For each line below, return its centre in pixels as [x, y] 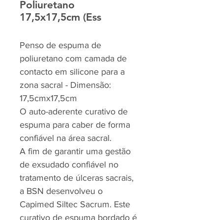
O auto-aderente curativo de [74, 111]
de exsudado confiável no [69, 165]
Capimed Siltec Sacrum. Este [75, 204]
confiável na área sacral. [66, 138]
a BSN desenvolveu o [61, 191]
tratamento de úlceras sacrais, [77, 178]
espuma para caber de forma [75, 125]
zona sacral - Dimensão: [65, 85]
